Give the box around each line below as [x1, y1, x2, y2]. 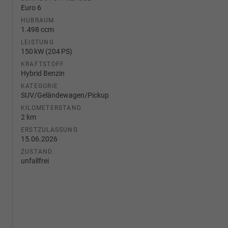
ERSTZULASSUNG [21, 126, 78, 133]
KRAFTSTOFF [21, 60, 65, 68]
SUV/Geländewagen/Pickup [21, 91, 109, 99]
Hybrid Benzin [21, 69, 65, 77]
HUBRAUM [21, 16, 54, 24]
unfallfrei [21, 156, 49, 165]
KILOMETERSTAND [21, 104, 82, 111]
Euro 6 [21, 3, 41, 12]
